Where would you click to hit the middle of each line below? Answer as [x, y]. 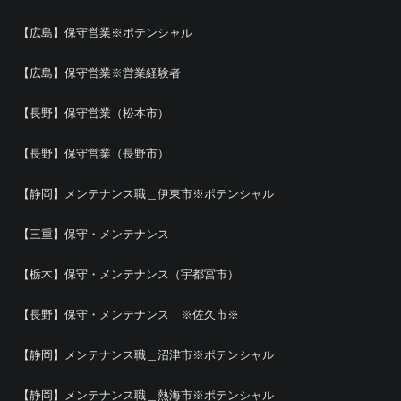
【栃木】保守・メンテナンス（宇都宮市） [128, 274]
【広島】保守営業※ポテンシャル [105, 33]
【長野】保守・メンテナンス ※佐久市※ [128, 315]
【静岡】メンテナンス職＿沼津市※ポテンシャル [146, 355]
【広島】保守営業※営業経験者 [99, 73]
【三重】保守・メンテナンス [94, 234]
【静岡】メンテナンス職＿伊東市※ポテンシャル [146, 194]
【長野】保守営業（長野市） [94, 154]
